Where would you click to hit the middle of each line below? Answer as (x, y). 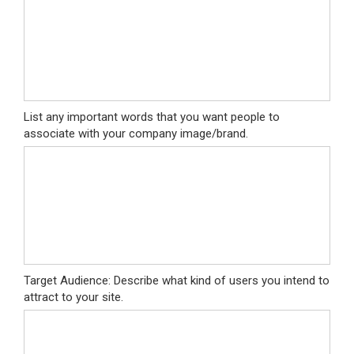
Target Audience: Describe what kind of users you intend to (177, 281)
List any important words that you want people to (152, 117)
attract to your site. (73, 297)
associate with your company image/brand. (136, 134)
